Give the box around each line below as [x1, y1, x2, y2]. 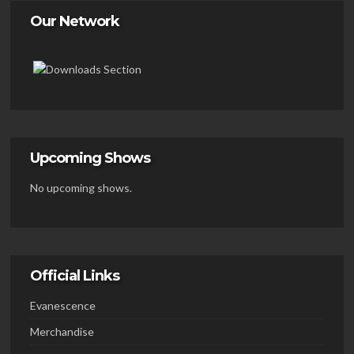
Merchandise [30, 325, 94, 339]
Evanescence [30, 299, 96, 313]
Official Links [30, 267, 119, 285]
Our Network [30, 13, 119, 31]
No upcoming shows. [30, 181, 132, 195]
